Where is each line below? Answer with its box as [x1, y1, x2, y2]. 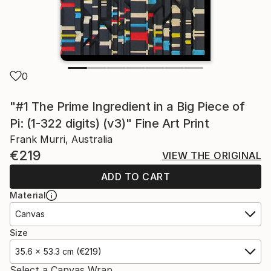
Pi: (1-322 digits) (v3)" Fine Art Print [10, 116, 209, 131]
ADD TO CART [100, 170, 171, 183]
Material [10, 189, 47, 200]
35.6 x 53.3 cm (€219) [15, 246, 102, 256]
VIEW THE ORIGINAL [162, 149, 261, 162]
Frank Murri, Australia [10, 132, 113, 145]
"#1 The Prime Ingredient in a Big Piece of [10, 99, 245, 114]
